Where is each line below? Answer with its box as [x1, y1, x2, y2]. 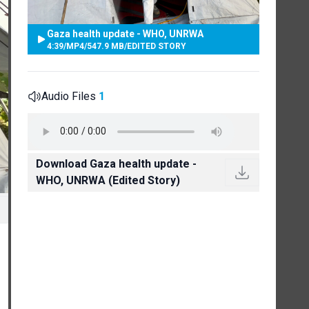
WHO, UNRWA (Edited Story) [36, 173, 180, 187]
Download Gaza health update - [36, 157, 197, 170]
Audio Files [41, 89, 99, 103]
